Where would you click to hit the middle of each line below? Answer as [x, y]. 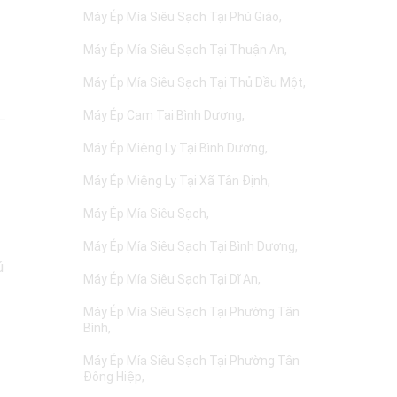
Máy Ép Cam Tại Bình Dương [163, 115]
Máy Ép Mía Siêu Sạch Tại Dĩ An [171, 279]
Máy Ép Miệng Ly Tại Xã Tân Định [175, 181]
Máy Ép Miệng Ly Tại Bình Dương [174, 148]
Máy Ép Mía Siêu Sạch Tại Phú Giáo [181, 17]
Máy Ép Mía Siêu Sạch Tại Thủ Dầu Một [193, 82]
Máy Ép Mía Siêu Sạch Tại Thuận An [184, 50]
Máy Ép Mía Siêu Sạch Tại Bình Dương [189, 246]
